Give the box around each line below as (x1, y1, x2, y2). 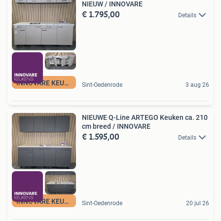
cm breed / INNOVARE (82, 122, 150, 130)
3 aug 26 (185, 81, 209, 88)
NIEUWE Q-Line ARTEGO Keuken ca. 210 (82, 113, 208, 121)
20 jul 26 (186, 200, 209, 207)
